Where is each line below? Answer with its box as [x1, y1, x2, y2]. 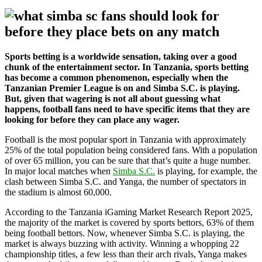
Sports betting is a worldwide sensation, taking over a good [5, 51, 237, 61]
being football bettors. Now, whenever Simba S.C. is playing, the [5, 227, 244, 238]
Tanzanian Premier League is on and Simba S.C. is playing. [5, 82, 240, 93]
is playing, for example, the [155, 166, 257, 176]
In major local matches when [5, 166, 113, 176]
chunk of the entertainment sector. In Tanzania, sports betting [5, 61, 249, 72]
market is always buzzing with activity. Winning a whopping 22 [5, 238, 239, 249]
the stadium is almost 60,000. [5, 187, 112, 197]
